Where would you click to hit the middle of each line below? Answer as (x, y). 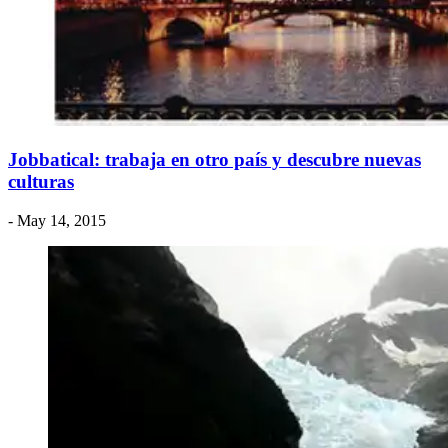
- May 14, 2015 (57, 220)
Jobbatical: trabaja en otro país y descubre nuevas (214, 159)
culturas (41, 181)
